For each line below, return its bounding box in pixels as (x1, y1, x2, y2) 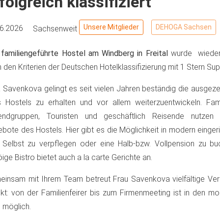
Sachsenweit (33, 24, 79, 33)
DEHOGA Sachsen (156, 23, 212, 31)
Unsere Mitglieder (83, 23, 139, 31)
